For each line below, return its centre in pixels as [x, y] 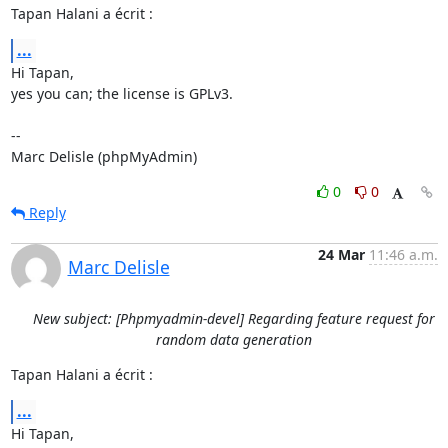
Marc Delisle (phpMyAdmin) [103, 156]
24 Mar [341, 254]
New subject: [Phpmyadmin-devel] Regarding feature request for [234, 318]
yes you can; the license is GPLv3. [121, 93]
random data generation [234, 339]
